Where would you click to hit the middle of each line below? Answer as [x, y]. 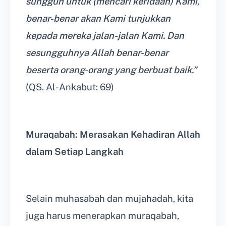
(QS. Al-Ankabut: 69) [70, 87]
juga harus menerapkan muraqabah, [102, 216]
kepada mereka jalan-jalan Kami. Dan [105, 36]
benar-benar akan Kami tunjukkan [98, 19]
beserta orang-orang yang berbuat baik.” [111, 70]
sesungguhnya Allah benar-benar [97, 53]
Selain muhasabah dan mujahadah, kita [109, 199]
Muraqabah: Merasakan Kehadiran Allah [113, 134]
